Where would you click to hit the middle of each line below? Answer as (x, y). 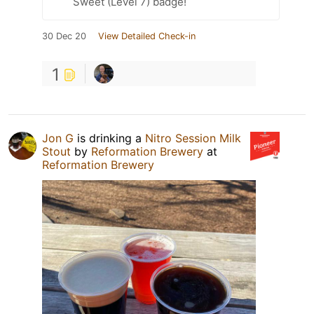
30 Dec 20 (64, 36)
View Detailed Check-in (147, 36)
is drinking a (109, 138)
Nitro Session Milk (193, 138)
